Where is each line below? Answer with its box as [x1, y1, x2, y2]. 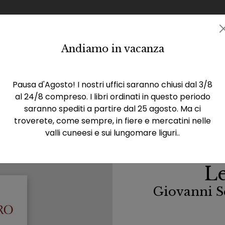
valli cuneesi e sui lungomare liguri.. [45, 127, 180, 139]
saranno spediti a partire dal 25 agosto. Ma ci [24, 103, 201, 115]
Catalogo [4, 50, 41, 61]
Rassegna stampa [105, 50, 176, 61]
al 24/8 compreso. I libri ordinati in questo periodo [15, 91, 210, 102]
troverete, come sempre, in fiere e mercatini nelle [14, 115, 211, 127]
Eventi [65, 50, 89, 61]
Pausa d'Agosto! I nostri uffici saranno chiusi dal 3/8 [13, 79, 212, 90]
